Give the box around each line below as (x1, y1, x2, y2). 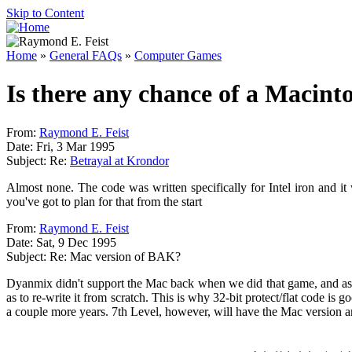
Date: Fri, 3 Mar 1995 (6, 139, 115, 153)
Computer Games (134, 49, 222, 62)
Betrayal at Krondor (70, 153, 169, 167)
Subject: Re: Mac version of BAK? (6, 249, 181, 263)
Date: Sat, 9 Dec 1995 (6, 235, 116, 249)
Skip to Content (6, 6, 84, 20)
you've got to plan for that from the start (6, 194, 202, 208)
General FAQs (49, 49, 122, 62)
